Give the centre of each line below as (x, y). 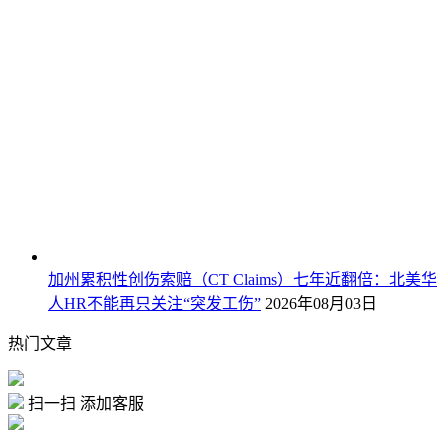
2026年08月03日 (321, 303)
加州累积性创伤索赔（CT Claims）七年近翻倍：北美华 (242, 279)
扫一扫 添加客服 (86, 403)
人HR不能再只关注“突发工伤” (154, 303)
